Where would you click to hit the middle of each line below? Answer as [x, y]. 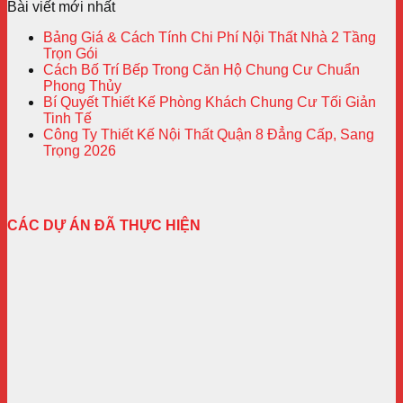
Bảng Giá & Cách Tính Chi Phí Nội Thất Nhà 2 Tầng [210, 38]
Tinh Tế [67, 119]
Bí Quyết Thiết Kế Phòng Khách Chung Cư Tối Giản [210, 103]
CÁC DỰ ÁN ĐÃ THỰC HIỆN [104, 226]
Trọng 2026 [80, 151]
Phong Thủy [82, 86]
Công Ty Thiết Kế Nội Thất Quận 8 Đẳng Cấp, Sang [209, 135]
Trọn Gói [71, 54]
